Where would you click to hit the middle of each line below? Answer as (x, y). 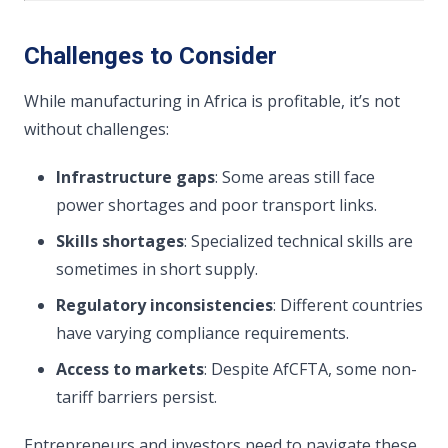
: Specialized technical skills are (298, 241)
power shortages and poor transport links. (216, 205)
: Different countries (348, 305)
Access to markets (130, 369)
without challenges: (96, 129)
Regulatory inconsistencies (164, 305)
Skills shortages (120, 241)
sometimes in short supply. (157, 269)
